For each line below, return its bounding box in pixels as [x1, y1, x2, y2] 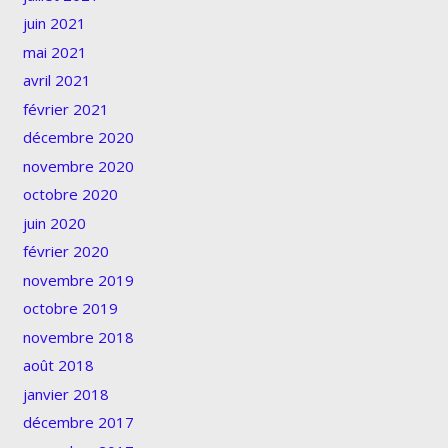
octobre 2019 [22, 298, 118, 319]
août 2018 [22, 355, 94, 376]
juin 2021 [22, 13, 86, 34]
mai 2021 [22, 41, 87, 62]
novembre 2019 [22, 269, 134, 290]
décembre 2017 [22, 412, 134, 433]
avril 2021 [22, 70, 91, 91]
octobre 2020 [22, 184, 118, 205]
